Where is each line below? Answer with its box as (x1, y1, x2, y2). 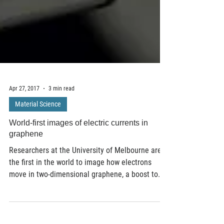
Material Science (15, 120, 61, 128)
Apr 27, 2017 (9, 105, 39, 112)
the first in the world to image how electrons (9, 177, 151, 187)
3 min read (48, 105, 74, 112)
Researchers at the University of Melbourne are (9, 165, 161, 175)
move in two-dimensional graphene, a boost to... (9, 189, 164, 199)
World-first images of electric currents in (9, 138, 148, 147)
